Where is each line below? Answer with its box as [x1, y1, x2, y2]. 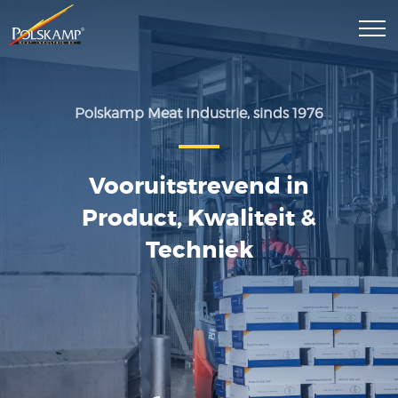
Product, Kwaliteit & [82, 203, 316, 233]
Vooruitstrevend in [89, 171, 309, 201]
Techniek [145, 235, 253, 265]
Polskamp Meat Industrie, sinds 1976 [75, 105, 323, 122]
